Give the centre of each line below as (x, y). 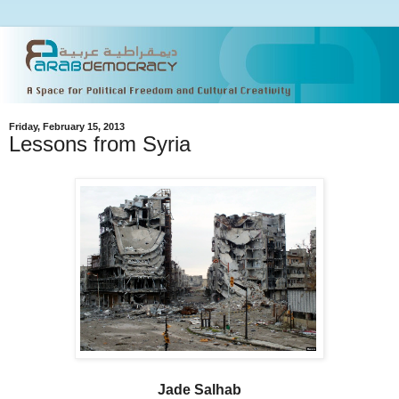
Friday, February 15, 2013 (67, 127)
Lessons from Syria (100, 144)
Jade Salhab (199, 389)
